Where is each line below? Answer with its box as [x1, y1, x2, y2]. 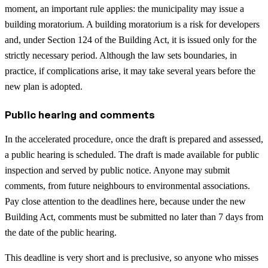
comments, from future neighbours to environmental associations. [5, 181, 250, 191]
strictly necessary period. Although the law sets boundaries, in [5, 50, 237, 61]
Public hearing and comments [5, 108, 155, 121]
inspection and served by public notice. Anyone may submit [5, 165, 230, 176]
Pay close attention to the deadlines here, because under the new [5, 196, 246, 207]
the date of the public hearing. [5, 227, 117, 238]
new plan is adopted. [5, 81, 83, 92]
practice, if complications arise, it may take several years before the [5, 66, 255, 77]
